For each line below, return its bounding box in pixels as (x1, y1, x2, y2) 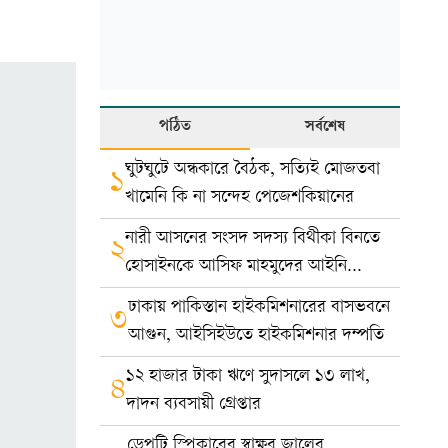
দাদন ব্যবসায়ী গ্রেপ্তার (126, 395, 261, 414)
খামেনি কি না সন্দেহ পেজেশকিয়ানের (125, 188, 354, 207)
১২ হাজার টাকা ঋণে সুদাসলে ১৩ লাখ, (126, 367, 370, 386)
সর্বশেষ (305, 119, 345, 136)
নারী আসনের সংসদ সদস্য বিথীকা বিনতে (125, 229, 380, 248)
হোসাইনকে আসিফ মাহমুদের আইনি (125, 257, 347, 276)
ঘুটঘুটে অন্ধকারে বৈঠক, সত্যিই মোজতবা (125, 160, 380, 179)
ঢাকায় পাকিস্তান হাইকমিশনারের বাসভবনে (128, 298, 390, 317)
